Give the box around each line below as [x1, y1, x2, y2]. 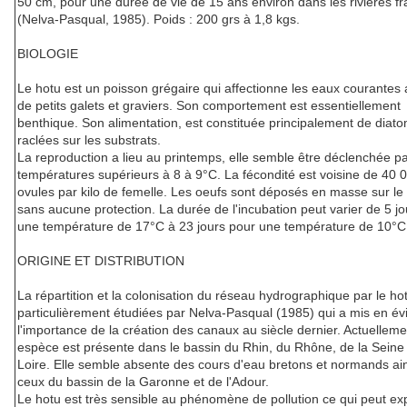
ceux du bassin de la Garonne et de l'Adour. [17, 374, 269, 390]
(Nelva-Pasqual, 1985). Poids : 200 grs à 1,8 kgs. [17, 12, 300, 27]
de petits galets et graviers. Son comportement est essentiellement [17, 98, 401, 114]
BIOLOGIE [17, 46, 78, 62]
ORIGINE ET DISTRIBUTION [17, 253, 184, 269]
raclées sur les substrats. [17, 133, 161, 148]
